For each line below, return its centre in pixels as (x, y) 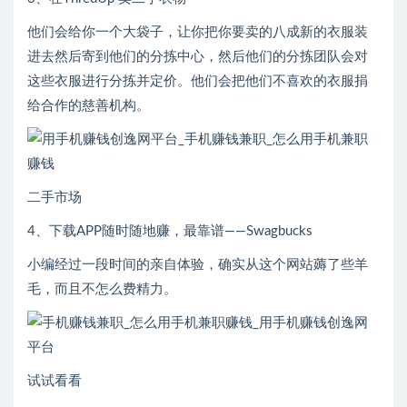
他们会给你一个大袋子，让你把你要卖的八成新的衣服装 (198, 33)
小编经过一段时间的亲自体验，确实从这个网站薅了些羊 (198, 265)
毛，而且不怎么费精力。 (102, 290)
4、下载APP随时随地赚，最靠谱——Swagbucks (170, 232)
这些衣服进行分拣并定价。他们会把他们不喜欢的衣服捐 (198, 82)
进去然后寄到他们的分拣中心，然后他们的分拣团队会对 (198, 57)
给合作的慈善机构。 (89, 106)
